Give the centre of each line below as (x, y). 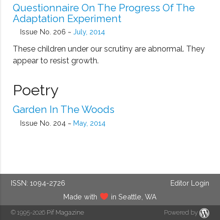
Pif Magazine (66, 212)
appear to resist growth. (56, 60)
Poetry (36, 90)
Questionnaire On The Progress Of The (104, 8)
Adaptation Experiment (67, 18)
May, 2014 (89, 123)
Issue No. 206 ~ (46, 31)
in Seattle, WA (133, 196)
